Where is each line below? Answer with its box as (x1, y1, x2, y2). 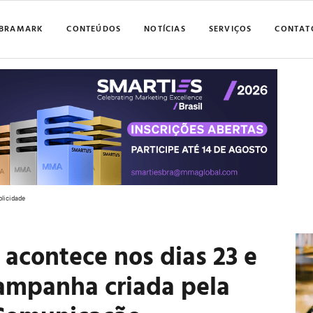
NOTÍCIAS (144, 21, 186, 34)
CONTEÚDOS (66, 21, 122, 34)
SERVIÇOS (208, 21, 252, 34)
